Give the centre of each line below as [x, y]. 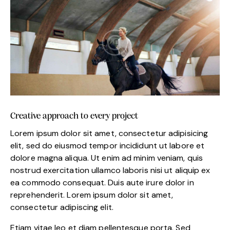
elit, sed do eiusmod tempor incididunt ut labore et [108, 145]
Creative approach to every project [74, 116]
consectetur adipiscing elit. [62, 207]
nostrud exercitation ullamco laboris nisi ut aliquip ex [110, 170]
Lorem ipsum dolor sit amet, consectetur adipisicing [109, 133]
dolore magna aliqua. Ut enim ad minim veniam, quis [107, 158]
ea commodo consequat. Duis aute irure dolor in [102, 182]
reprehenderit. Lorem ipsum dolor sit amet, [92, 195]
